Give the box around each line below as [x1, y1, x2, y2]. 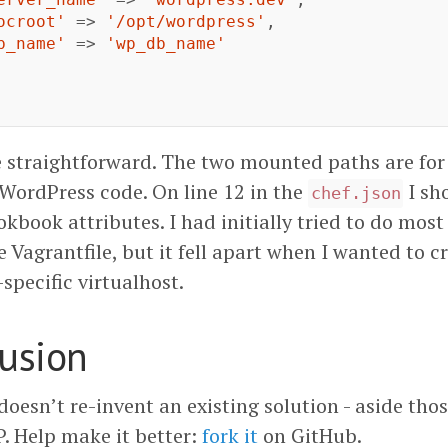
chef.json [310, 183, 401, 204]
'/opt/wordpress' [106, 12, 266, 32]
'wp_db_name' [106, 34, 226, 54]
